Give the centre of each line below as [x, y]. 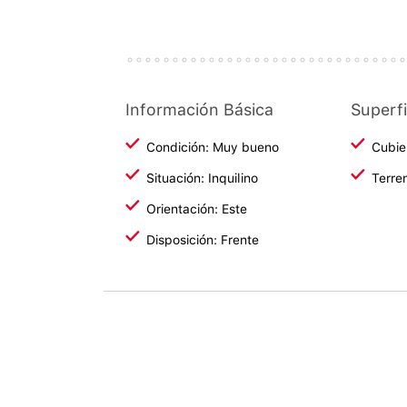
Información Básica [199, 109]
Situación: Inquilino [202, 178]
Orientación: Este [197, 209]
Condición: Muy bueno [213, 147]
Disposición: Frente [203, 240]
